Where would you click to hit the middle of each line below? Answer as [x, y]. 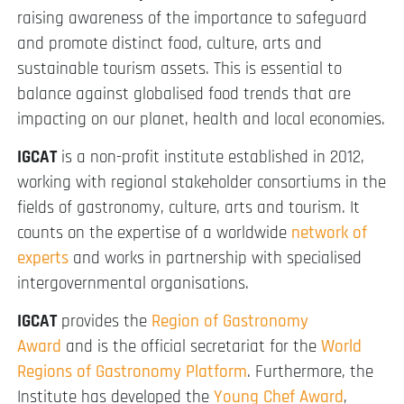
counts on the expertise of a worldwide [154, 234]
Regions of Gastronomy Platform [132, 372]
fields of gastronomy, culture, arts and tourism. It [188, 208]
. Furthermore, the [310, 372]
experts [43, 259]
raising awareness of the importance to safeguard [192, 18]
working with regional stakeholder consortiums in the [202, 183]
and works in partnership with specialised [215, 259]
